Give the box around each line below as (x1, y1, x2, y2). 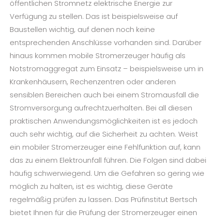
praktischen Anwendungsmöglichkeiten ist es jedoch (10, 116, 198, 126)
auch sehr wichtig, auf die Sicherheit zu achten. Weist (10, 129, 198, 139)
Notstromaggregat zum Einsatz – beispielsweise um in (10, 63, 203, 74)
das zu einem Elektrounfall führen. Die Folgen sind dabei (10, 155, 206, 166)
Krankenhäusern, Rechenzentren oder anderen (10, 77, 176, 87)
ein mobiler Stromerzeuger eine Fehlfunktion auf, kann (10, 142, 201, 153)
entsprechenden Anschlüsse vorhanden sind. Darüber (10, 37, 201, 48)
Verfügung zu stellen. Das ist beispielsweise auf (10, 11, 178, 22)
